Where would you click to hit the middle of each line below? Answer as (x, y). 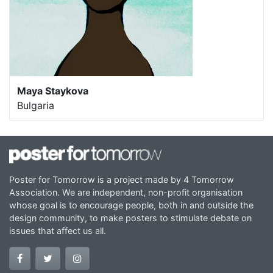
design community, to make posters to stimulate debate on (130, 218)
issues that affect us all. (58, 230)
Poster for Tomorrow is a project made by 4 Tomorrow (122, 179)
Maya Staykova (53, 91)
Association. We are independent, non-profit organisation (126, 192)
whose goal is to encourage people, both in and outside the (131, 205)
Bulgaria (36, 105)
